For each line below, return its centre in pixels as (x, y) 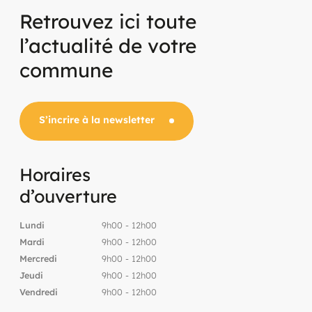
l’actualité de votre (108, 45)
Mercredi (38, 258)
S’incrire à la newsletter (97, 120)
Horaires (55, 174)
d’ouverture (68, 196)
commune (66, 70)
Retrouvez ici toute (108, 21)
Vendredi (39, 291)
